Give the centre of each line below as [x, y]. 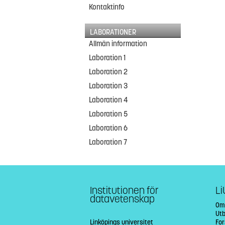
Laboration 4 [109, 100]
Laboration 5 [108, 114]
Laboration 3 [108, 86]
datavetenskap [122, 199]
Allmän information [118, 44]
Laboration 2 [108, 72]
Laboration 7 [108, 142]
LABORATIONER [113, 32]
